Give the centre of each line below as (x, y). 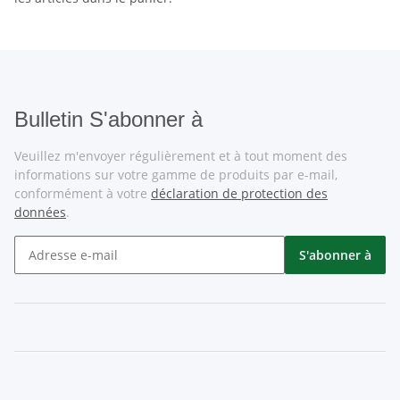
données (40, 212)
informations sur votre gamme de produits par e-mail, (176, 175)
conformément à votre (83, 193)
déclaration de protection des (239, 193)
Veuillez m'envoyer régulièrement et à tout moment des (181, 156)
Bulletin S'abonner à (108, 119)
